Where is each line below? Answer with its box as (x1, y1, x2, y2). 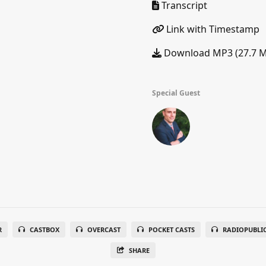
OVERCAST (87, 225, 121, 234)
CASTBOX (29, 225, 59, 234)
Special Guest (152, 88, 200, 98)
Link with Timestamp (164, 23, 259, 36)
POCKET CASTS (148, 225, 195, 234)
